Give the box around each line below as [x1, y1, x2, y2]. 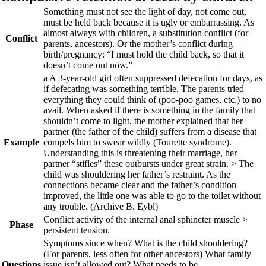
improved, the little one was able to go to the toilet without [43, 191, 261, 201]
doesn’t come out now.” [43, 60, 132, 70]
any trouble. [43, 201, 90, 211]
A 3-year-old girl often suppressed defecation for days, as [49, 73, 262, 83]
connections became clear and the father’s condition [43, 180, 236, 190]
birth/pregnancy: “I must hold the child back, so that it [43, 49, 244, 59]
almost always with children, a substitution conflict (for [43, 28, 248, 38]
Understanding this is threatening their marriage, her [43, 148, 237, 158]
